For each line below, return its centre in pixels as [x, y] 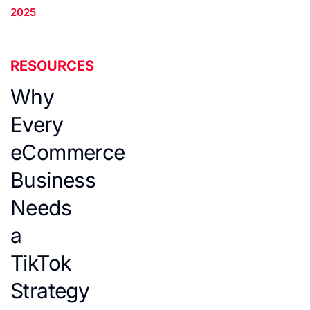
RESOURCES [52, 66]
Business [53, 180]
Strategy [50, 291]
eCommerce [68, 152]
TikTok [41, 263]
